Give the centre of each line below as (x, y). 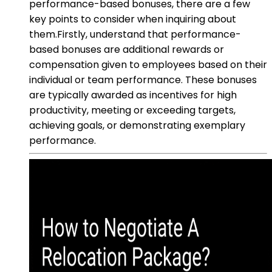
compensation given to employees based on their (148, 64)
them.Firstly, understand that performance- (135, 34)
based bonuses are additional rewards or (127, 49)
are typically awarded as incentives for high (133, 95)
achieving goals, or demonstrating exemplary (137, 125)
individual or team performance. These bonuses (143, 80)
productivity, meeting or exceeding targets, (132, 110)
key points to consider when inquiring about (133, 19)
